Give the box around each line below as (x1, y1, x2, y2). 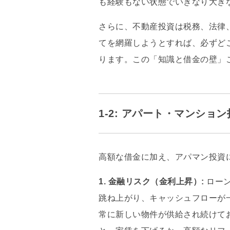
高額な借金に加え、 (99, 152, 175, 161)
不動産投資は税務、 (132, 22, 209, 31)
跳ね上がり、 (99, 193, 149, 202)
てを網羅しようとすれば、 (99, 38, 200, 47)
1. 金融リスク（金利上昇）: (99, 177, 204, 186)
